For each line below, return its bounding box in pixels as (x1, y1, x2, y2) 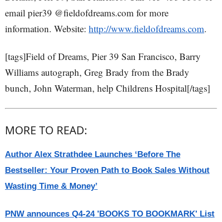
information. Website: (5, 22, 89, 35)
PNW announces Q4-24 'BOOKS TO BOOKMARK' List (5, 209, 215, 219)
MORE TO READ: (5, 122, 87, 137)
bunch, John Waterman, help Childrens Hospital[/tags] (5, 82, 210, 94)
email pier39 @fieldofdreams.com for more (5, 6, 168, 19)
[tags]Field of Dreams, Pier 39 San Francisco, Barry (5, 50, 201, 62)
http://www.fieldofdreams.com (89, 22, 204, 35)
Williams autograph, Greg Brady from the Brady (5, 66, 189, 78)
